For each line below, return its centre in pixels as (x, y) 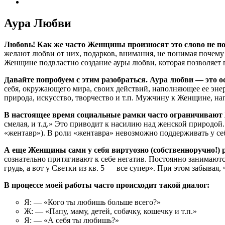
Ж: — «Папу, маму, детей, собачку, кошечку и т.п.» (110, 211)
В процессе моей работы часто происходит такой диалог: (107, 185)
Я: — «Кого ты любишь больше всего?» (92, 202)
